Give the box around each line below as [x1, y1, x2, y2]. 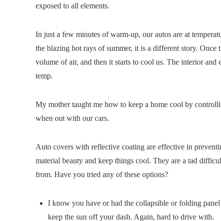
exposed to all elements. [36, 1, 110, 10]
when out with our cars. [36, 113, 109, 122]
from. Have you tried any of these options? [36, 170, 168, 179]
